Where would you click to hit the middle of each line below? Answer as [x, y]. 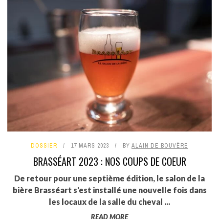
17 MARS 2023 [90, 146]
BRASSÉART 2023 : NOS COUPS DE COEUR [109, 162]
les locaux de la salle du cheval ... [109, 202]
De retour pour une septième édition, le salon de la [109, 178]
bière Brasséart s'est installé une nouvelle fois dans [109, 190]
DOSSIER [44, 146]
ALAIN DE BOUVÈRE [160, 146]
